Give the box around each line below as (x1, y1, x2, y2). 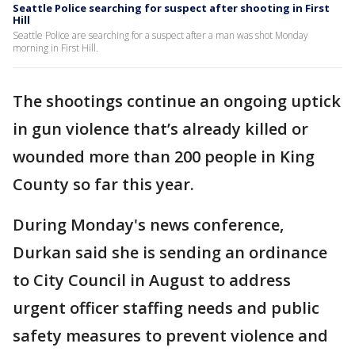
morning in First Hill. (13, 41, 98, 55)
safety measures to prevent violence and (13, 325, 328, 346)
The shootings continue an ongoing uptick (13, 90, 341, 112)
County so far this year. (13, 174, 198, 195)
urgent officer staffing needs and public (13, 297, 319, 319)
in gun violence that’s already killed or (13, 118, 308, 139)
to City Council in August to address (13, 269, 291, 291)
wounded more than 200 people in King (13, 146, 315, 167)
